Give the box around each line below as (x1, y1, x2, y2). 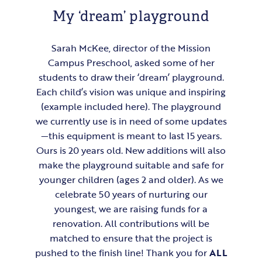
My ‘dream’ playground (53, 8, 209, 26)
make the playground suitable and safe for (38, 158, 224, 173)
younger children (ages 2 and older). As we (39, 173, 223, 187)
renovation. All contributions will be (53, 216, 209, 231)
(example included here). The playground (41, 99, 221, 114)
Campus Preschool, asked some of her (47, 56, 215, 70)
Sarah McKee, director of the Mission (51, 41, 211, 56)
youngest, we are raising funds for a (54, 202, 208, 216)
